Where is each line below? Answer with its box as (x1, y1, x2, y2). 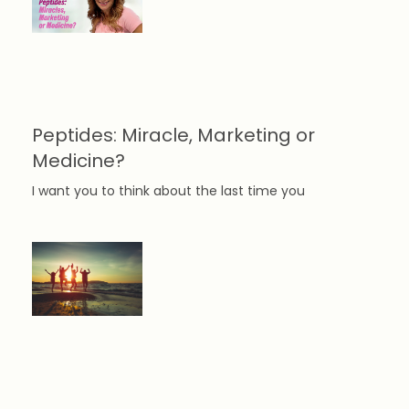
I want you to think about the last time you (32, 181, 305, 200)
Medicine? (32, 147, 125, 173)
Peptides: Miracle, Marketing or (32, 121, 315, 148)
